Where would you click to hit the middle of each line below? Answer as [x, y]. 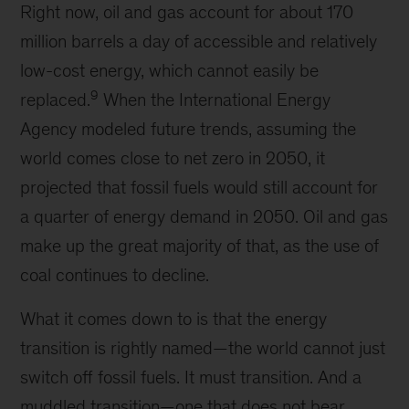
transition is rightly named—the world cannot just [203, 348]
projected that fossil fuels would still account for [199, 187]
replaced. [56, 100]
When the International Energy [215, 100]
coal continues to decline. [115, 275]
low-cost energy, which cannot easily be [170, 70]
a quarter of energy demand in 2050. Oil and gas [204, 216]
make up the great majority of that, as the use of [200, 246]
